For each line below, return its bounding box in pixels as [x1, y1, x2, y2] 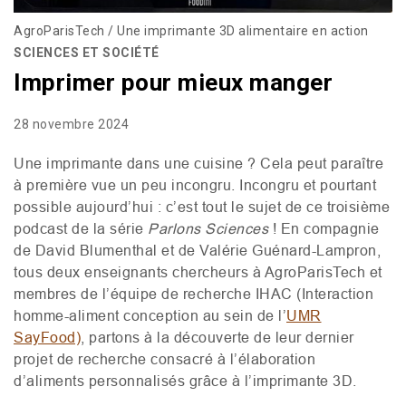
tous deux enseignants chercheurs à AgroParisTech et [14, 263, 382, 280]
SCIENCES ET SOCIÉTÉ [14, 44, 159, 60]
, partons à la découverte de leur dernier [81, 328, 354, 345]
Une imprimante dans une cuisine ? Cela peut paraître [14, 154, 383, 171]
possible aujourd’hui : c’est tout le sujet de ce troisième [14, 198, 390, 215]
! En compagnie [268, 219, 380, 237]
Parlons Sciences [148, 219, 268, 237]
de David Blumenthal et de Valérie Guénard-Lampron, [14, 241, 381, 258]
